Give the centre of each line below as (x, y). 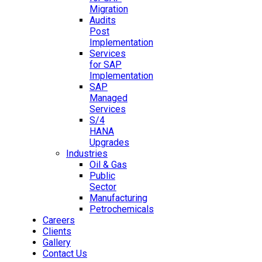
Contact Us (65, 254)
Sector (103, 187)
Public (102, 176)
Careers (59, 220)
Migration (109, 9)
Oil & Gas (108, 165)
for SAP (106, 65)
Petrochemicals (122, 209)
